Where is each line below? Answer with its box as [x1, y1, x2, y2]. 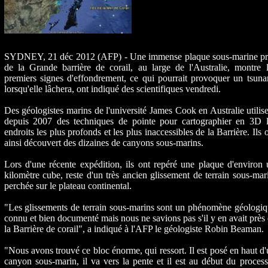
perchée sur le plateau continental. [4, 181, 132, 191]
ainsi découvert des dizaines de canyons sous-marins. [4, 138, 203, 148]
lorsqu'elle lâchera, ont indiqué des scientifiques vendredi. [4, 84, 221, 95]
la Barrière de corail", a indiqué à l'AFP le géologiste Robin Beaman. [4, 224, 264, 234]
